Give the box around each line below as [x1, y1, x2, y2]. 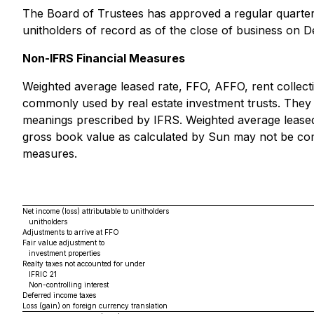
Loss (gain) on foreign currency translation [22, 301, 168, 310]
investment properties [22, 249, 100, 257]
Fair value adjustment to [22, 238, 107, 247]
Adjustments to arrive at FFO [22, 228, 119, 236]
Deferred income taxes [22, 291, 96, 299]
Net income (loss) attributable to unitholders [22, 207, 169, 215]
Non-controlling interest [22, 280, 109, 289]
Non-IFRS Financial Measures [22, 51, 185, 65]
